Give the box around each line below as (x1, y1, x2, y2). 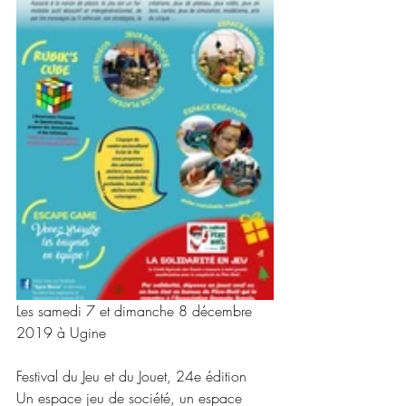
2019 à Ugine (16, 322, 106, 343)
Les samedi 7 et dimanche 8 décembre (16, 300, 256, 321)
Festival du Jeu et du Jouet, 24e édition (16, 365, 246, 386)
